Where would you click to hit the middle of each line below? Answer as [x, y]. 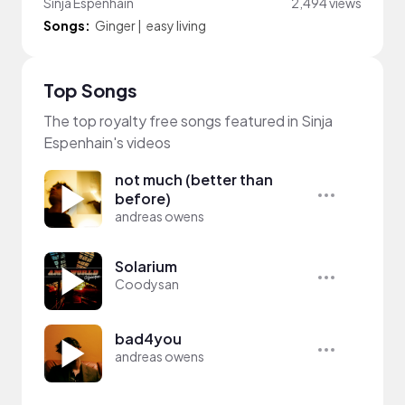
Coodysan [147, 283]
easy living [176, 25]
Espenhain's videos [107, 142]
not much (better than [194, 179]
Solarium [146, 266]
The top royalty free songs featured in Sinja [188, 120]
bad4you [148, 338]
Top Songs [90, 89]
